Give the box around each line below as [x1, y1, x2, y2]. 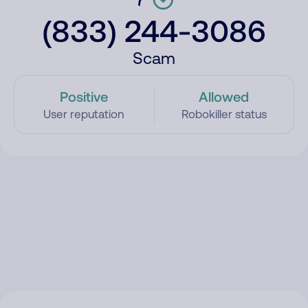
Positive [60, 88, 109, 104]
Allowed [199, 88, 250, 104]
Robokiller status [181, 107, 267, 121]
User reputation [43, 107, 125, 121]
